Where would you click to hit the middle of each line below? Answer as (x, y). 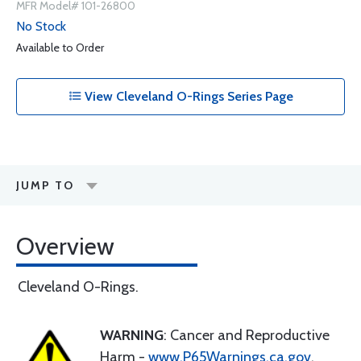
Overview (65, 246)
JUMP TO (45, 185)
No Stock (41, 26)
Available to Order (60, 48)
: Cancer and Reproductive (247, 335)
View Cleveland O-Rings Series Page (187, 96)
